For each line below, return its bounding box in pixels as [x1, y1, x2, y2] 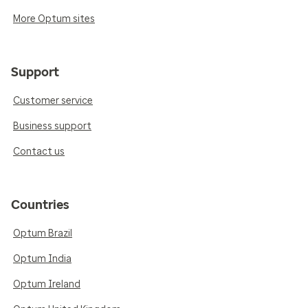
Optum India [13, 253, 71, 265]
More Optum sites [13, 13, 95, 25]
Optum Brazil [13, 228, 72, 240]
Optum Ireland [13, 278, 80, 291]
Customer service [13, 95, 93, 107]
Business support [13, 120, 91, 133]
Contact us [13, 146, 65, 158]
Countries [11, 197, 69, 213]
